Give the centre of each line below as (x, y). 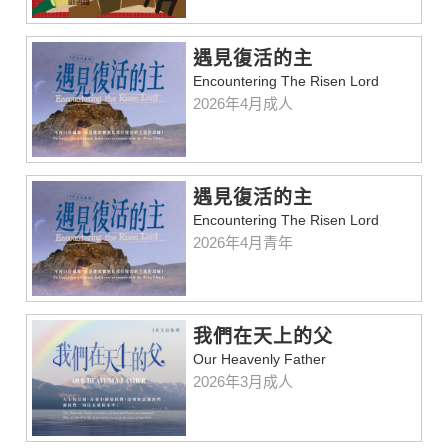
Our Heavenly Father (260, 359)
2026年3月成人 (243, 382)
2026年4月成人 (243, 104)
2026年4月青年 (243, 243)
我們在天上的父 (263, 337)
